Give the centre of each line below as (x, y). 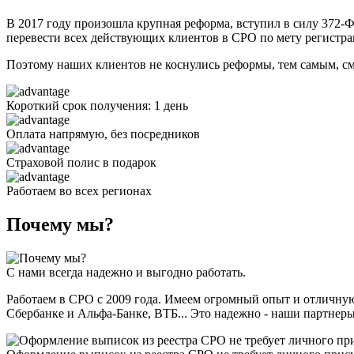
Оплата (28, 134)
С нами (28, 272)
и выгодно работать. (189, 272)
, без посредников (152, 134)
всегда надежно (91, 272)
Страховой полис (55, 162)
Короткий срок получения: (80, 105)
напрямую (77, 134)
